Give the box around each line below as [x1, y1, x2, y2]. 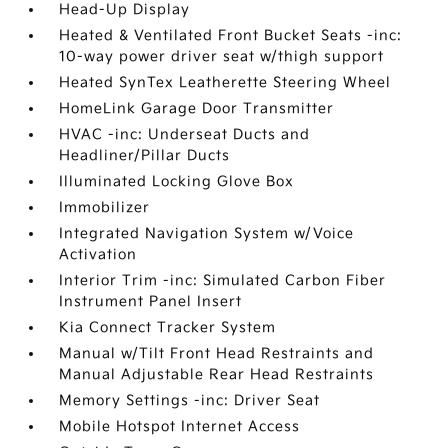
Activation [59, 246, 138, 263]
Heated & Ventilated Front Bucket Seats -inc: [59, 27, 403, 44]
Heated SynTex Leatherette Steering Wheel [59, 74, 392, 91]
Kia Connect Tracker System [59, 319, 277, 336]
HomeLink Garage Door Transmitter [59, 100, 335, 117]
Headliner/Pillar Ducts [59, 147, 231, 164]
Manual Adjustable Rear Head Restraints [59, 366, 375, 383]
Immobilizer [59, 199, 151, 216]
